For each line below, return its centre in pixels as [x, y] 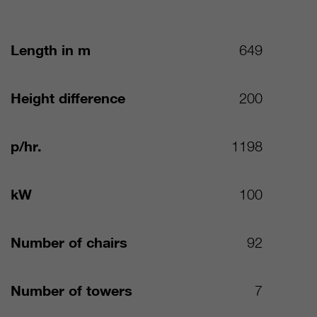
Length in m [51, 51]
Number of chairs [69, 243]
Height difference [68, 99]
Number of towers [72, 291]
